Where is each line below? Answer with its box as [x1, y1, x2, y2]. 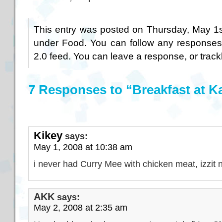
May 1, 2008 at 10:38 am [34, 142, 132, 152]
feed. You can [47, 51, 111, 61]
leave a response [111, 51, 184, 61]
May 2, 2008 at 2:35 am [34, 202, 127, 213]
